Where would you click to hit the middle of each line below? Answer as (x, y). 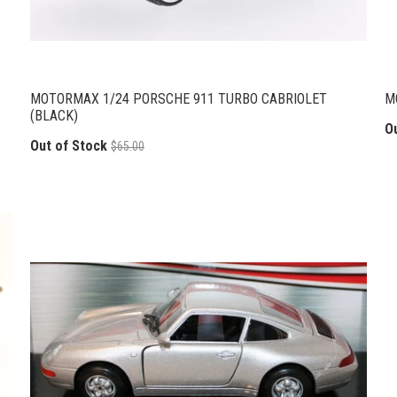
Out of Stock (69, 146)
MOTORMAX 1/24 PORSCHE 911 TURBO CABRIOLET (179, 98)
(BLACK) (54, 115)
